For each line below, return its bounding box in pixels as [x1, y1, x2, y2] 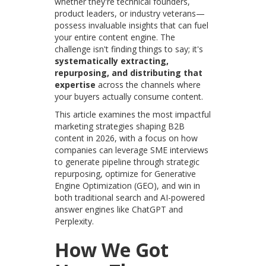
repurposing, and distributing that [55, 67, 203, 79]
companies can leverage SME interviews [55, 144, 209, 156]
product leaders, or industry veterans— [55, 8, 205, 20]
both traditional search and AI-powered [55, 192, 205, 204]
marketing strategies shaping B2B [55, 121, 185, 132]
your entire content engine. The [55, 31, 176, 43]
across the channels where [96, 79, 201, 91]
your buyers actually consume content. [55, 91, 204, 103]
